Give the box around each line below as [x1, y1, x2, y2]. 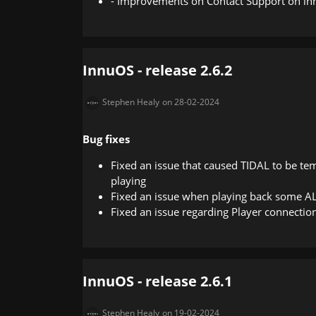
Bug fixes [83, 131, 130, 146]
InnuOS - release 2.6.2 [83, 60, 232, 80]
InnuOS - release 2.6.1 [83, 271, 232, 291]
